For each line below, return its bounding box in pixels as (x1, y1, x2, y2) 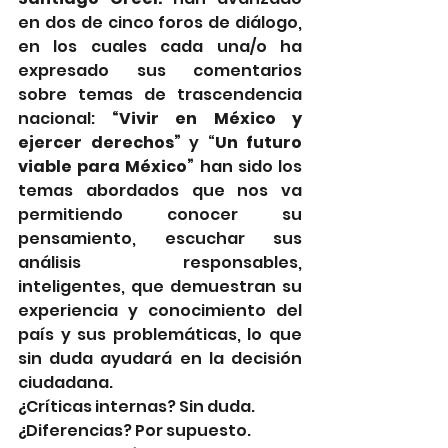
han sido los (194, 154, 303, 178)
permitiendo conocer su (18, 202, 302, 226)
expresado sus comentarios (18, 58, 302, 82)
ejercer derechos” (18, 130, 181, 154)
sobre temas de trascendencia (18, 82, 302, 106)
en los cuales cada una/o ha (18, 34, 302, 58)
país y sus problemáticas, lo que (18, 322, 302, 346)
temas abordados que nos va (18, 178, 302, 202)
